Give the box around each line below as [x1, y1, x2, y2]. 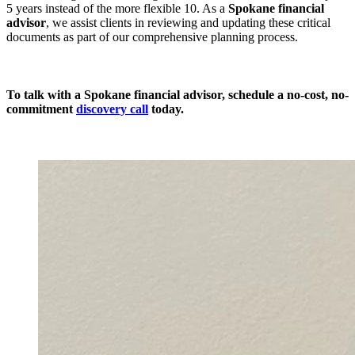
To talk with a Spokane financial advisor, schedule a [6, 88, 287, 102]
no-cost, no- [287, 88, 349, 102]
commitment [6, 102, 73, 116]
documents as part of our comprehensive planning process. [6, 29, 298, 44]
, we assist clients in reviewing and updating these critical [46, 15, 330, 29]
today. [148, 102, 184, 116]
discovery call [76, 102, 148, 116]
